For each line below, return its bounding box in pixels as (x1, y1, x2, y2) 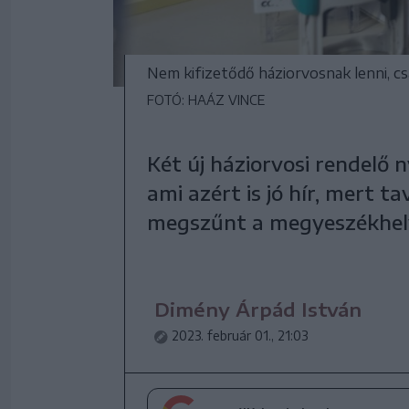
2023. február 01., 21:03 (172, 328, 308, 343)
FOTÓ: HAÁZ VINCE (147, 92, 265, 108)
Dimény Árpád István (154, 298, 362, 320)
